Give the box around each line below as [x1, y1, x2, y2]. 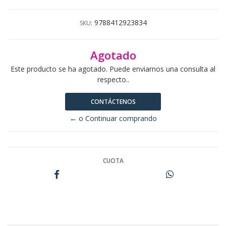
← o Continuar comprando [69, 113, 157, 123]
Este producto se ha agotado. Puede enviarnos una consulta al [11, 64, 215, 74]
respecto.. [97, 74, 129, 84]
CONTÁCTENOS [90, 97, 136, 106]
